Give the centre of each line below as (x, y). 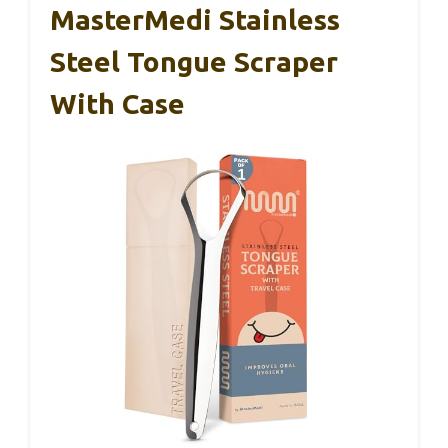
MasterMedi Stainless (195, 20)
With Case (117, 104)
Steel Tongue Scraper (194, 62)
